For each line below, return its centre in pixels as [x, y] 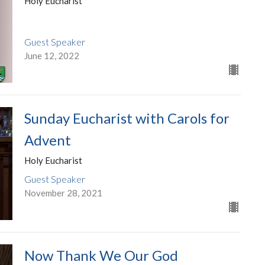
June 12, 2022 [51, 55]
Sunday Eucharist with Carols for [127, 118]
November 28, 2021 [63, 193]
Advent [47, 140]
